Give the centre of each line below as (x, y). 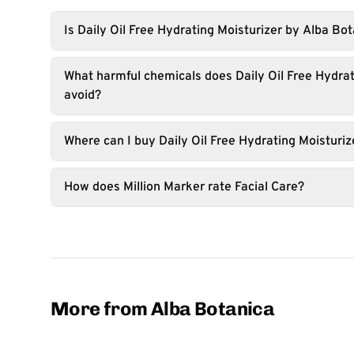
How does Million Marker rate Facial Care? (184, 187)
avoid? (83, 96)
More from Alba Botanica (163, 309)
